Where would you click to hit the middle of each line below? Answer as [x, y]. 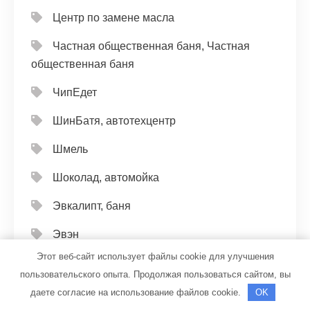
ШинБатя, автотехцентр [114, 121]
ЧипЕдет [75, 92]
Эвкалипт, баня [92, 206]
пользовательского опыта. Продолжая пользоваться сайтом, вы [155, 274]
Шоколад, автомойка [106, 177]
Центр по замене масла [113, 18]
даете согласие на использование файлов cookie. [137, 292]
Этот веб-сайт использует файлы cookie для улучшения [155, 256]
